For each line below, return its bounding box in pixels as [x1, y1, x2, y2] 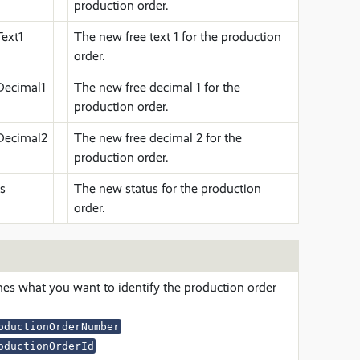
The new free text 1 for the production [74, 29, 281, 44]
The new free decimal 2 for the [74, 130, 242, 145]
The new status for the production [74, 181, 261, 196]
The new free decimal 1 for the [74, 80, 240, 95]
